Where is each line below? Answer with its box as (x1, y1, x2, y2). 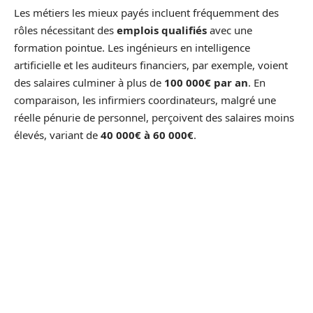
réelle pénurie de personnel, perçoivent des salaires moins (14, 110, 294, 124)
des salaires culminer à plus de (14, 75, 164, 89)
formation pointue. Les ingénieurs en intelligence (14, 41, 250, 54)
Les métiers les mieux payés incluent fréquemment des (14, 6, 279, 20)
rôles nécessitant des (14, 23, 117, 37)
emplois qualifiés (117, 23, 207, 37)
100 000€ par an (164, 75, 248, 89)
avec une (207, 23, 252, 37)
